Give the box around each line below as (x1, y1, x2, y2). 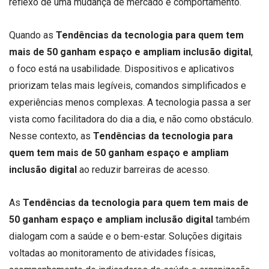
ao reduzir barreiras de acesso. (77, 164, 210, 176)
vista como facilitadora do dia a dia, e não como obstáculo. (9, 113, 253, 125)
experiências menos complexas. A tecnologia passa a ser (9, 97, 251, 109)
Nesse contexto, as (9, 130, 93, 142)
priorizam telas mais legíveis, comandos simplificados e (9, 80, 246, 92)
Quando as (9, 29, 56, 41)
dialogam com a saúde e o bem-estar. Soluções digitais (9, 231, 242, 243)
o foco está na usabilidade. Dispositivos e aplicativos (9, 63, 234, 75)
